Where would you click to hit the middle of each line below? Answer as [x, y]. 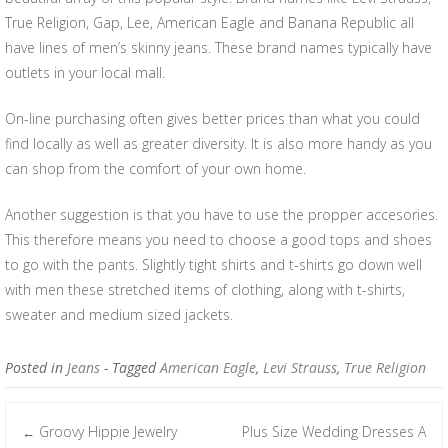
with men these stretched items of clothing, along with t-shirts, [205, 289]
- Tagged [132, 367]
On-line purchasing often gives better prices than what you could [212, 118]
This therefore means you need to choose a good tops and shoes [218, 239]
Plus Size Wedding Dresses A [334, 431]
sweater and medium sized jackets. [119, 314]
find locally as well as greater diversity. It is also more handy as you [218, 143]
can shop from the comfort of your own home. [155, 168]
